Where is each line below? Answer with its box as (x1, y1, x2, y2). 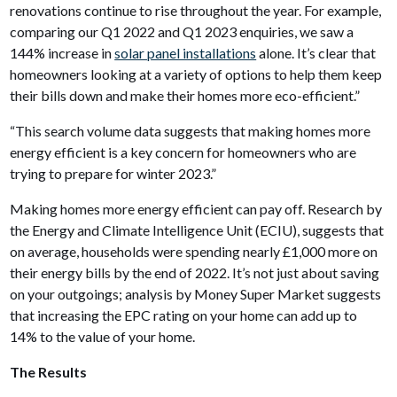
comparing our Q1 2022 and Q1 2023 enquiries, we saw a (10, 22, 354, 40)
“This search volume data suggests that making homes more (10, 121, 371, 139)
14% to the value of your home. (10, 327, 196, 345)
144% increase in (10, 43, 115, 61)
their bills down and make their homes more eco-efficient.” (10, 86, 361, 104)
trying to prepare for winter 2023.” (10, 164, 217, 182)
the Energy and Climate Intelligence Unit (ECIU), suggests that (10, 221, 385, 238)
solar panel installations (114, 43, 257, 61)
